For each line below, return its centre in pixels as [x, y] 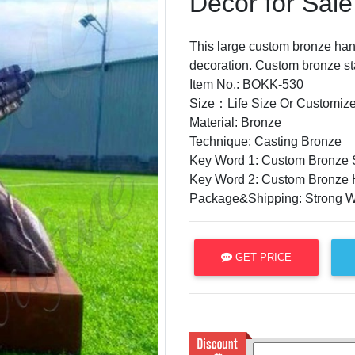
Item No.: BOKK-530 [246, 84]
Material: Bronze [235, 122]
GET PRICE [262, 258]
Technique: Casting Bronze [265, 141]
